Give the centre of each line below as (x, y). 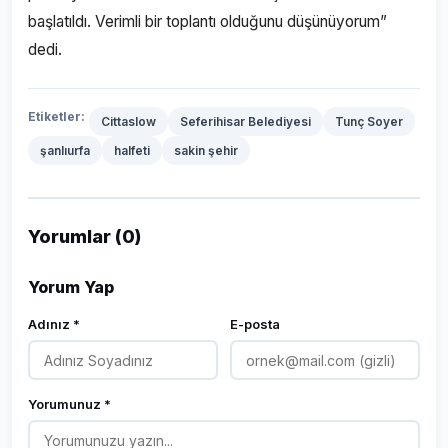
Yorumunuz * (69, 404)
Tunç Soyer (369, 121)
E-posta (255, 324)
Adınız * (54, 324)
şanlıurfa (65, 150)
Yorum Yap (71, 287)
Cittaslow (128, 121)
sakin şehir (206, 150)
